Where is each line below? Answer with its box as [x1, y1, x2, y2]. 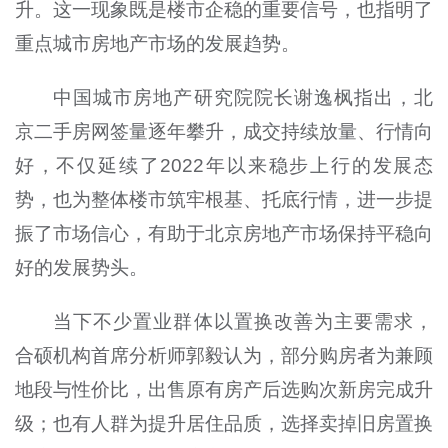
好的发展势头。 [14, 256, 148, 278]
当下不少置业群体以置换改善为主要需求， [53, 310, 434, 332]
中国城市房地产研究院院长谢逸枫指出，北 [53, 86, 434, 108]
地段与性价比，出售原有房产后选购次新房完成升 [14, 378, 434, 400]
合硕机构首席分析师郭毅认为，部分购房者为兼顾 [14, 344, 434, 366]
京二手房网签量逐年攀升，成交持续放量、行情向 [14, 120, 434, 142]
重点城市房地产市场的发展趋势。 [14, 32, 300, 54]
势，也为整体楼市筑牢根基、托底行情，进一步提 [14, 188, 434, 210]
